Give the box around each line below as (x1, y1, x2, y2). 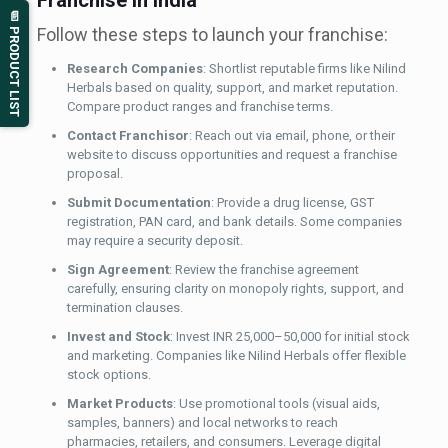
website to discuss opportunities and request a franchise (66, 147, 397, 163)
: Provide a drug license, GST (210, 195, 374, 211)
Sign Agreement (66, 262, 169, 278)
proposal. (66, 166, 123, 182)
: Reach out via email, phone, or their (188, 128, 395, 144)
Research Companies (66, 61, 203, 77)
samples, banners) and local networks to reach (66, 415, 338, 431)
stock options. (66, 367, 151, 383)
